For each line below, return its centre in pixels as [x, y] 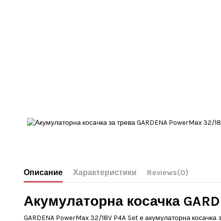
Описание [43, 172]
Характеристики [105, 172]
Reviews [162, 172]
